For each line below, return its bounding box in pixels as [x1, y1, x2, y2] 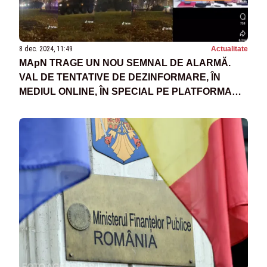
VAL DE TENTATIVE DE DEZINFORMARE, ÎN [19, 72, 221, 82]
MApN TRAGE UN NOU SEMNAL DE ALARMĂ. [19, 57, 231, 68]
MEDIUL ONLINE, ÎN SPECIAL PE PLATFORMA [19, 86, 232, 97]
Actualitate [211, 44, 248, 53]
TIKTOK [19, 100, 55, 111]
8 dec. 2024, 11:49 [19, 44, 73, 53]
